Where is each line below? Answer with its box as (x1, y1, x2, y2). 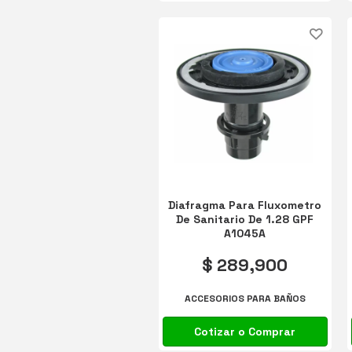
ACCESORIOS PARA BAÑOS (184, 292, 306, 306)
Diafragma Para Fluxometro (168, 197, 322, 212)
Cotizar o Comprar (194, 324, 296, 339)
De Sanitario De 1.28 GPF (176, 211, 314, 226)
